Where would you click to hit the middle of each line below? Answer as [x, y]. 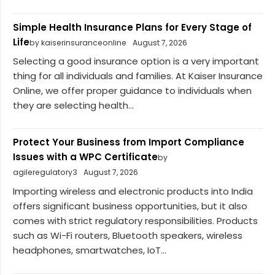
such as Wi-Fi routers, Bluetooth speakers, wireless [128, 235]
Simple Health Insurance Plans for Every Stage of [132, 27]
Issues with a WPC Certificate [85, 157]
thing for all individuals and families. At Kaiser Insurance [138, 76]
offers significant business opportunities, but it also [130, 206]
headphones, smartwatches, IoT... [90, 250]
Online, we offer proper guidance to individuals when [132, 91]
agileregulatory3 [45, 172]
